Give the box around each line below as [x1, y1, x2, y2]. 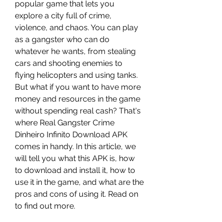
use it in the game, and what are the [15, 177, 144, 187]
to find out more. [15, 201, 75, 211]
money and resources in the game [15, 94, 140, 104]
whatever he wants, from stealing [15, 47, 136, 56]
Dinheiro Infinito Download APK [15, 130, 127, 139]
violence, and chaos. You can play [15, 23, 138, 32]
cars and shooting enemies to [15, 58, 122, 68]
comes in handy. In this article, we [15, 142, 136, 151]
